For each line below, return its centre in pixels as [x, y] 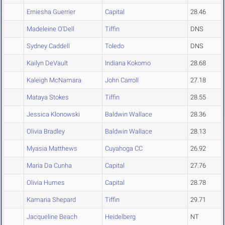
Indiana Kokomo [128, 63]
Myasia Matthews [52, 149]
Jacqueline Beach [52, 217]
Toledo [115, 46]
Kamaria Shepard [51, 200]
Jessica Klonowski [53, 115]
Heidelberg [120, 217]
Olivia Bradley [46, 132]
